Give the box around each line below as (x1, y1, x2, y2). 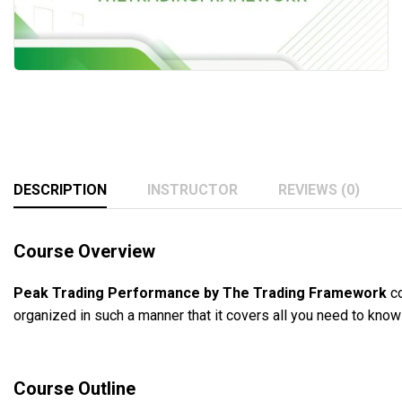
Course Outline (13, 377, 135, 399)
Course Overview (13, 240, 155, 262)
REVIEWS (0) (278, 180, 360, 198)
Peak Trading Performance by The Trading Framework (13, 284, 387, 301)
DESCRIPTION (13, 180, 107, 198)
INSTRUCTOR (147, 180, 238, 198)
